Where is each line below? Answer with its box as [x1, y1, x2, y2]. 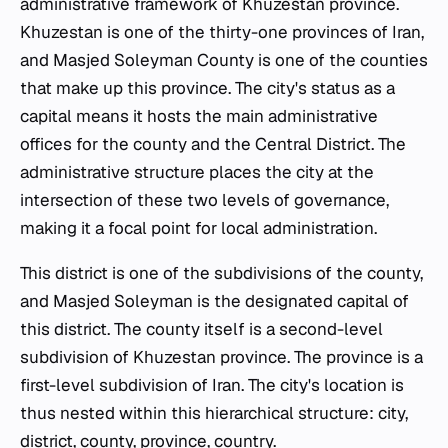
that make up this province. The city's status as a [20, 77, 395, 100]
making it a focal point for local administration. [20, 217, 377, 240]
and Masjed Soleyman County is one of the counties [20, 49, 428, 72]
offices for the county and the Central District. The [20, 133, 406, 156]
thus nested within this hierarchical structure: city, [20, 402, 408, 425]
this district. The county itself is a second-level [20, 318, 383, 341]
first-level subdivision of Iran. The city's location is [20, 374, 404, 397]
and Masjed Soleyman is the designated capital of [20, 290, 409, 313]
